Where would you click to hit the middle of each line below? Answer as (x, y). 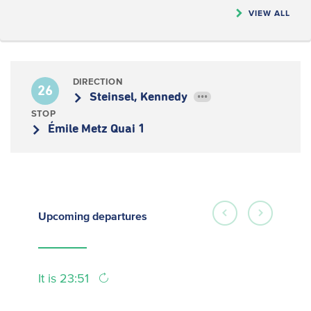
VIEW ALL (269, 13)
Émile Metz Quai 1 (96, 129)
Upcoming (65, 216)
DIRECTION (98, 82)
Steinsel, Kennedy (140, 97)
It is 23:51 (65, 278)
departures (120, 216)
